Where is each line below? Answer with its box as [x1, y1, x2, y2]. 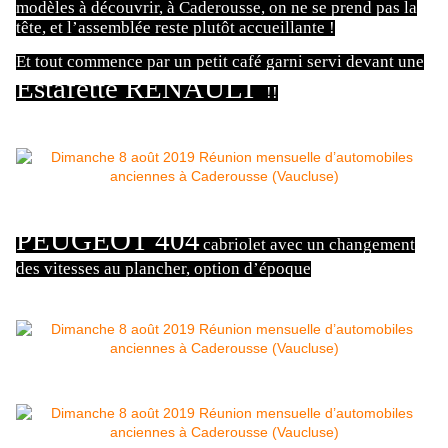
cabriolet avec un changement [203, 235, 415, 255]
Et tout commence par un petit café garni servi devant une [16, 51, 424, 71]
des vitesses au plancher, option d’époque [16, 259, 311, 279]
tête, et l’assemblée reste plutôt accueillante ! [16, 18, 335, 38]
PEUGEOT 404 [16, 224, 200, 257]
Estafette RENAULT [16, 71, 258, 104]
